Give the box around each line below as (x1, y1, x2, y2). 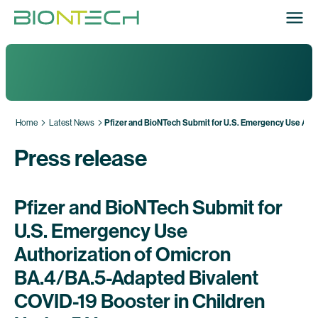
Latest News (49, 118, 94, 128)
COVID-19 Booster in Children (14, 290, 265, 313)
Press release (14, 145, 147, 172)
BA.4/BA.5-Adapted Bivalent (14, 266, 258, 290)
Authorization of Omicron (14, 243, 231, 266)
